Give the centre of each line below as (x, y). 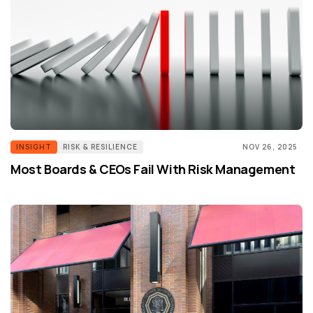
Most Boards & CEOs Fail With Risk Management (153, 169)
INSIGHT (34, 147)
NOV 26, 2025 (270, 147)
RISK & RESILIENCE (100, 147)
